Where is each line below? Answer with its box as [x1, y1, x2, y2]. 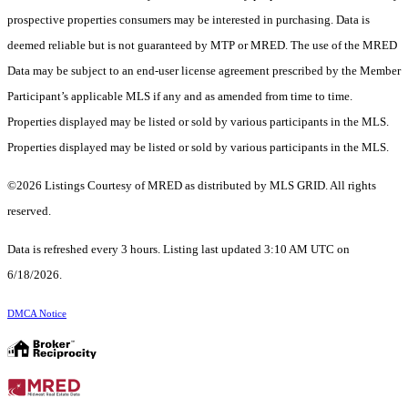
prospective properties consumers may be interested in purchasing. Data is [7, 12, 370, 26]
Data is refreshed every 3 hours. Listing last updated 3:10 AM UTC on [7, 241, 350, 256]
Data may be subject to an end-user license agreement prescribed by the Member [7, 63, 401, 77]
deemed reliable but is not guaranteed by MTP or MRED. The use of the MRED [7, 37, 397, 52]
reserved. [7, 203, 51, 218]
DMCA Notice [7, 308, 66, 319]
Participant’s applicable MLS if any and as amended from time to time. [7, 88, 352, 103]
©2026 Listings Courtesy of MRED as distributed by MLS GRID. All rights [7, 178, 376, 192]
